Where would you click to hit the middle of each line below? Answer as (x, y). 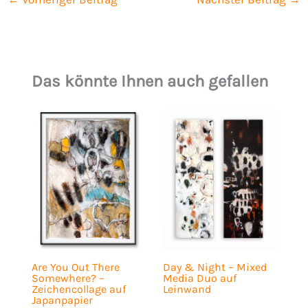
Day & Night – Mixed (214, 267)
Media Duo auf (199, 278)
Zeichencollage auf (78, 289)
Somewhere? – (68, 278)
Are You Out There (75, 267)
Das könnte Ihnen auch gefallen (150, 81)
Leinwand (187, 289)
